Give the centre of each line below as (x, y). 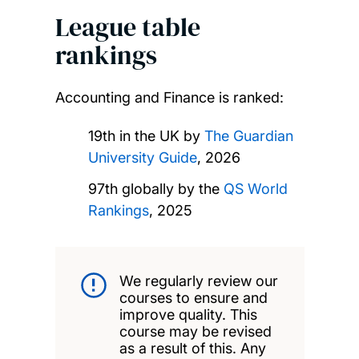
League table (127, 27)
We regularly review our (198, 280)
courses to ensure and (193, 297)
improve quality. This (188, 314)
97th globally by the (156, 188)
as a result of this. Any (192, 348)
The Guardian (249, 135)
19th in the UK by (147, 135)
